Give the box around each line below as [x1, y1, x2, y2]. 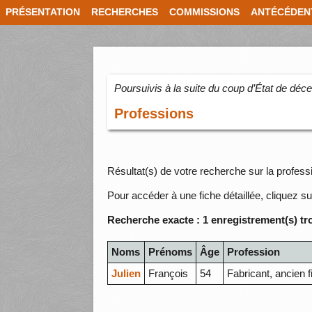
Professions [114, 106, 194, 122]
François [148, 267, 189, 280]
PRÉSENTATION [6, 7, 80, 17]
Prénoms [148, 246, 193, 258]
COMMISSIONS [169, 7, 240, 17]
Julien [111, 267, 141, 280]
